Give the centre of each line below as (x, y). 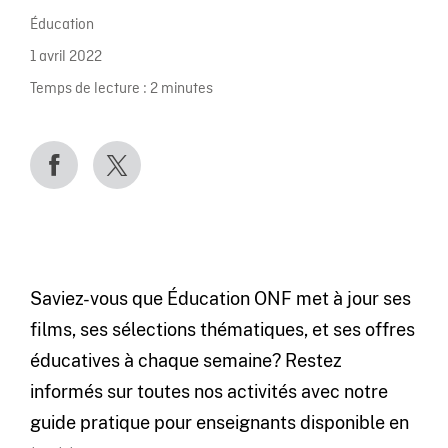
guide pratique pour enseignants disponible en (219, 422)
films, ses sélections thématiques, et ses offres (222, 329)
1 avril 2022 (65, 57)
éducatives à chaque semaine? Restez (185, 360)
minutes (186, 90)
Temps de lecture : (88, 90)
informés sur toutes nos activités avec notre (208, 391)
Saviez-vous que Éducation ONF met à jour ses (220, 298)
